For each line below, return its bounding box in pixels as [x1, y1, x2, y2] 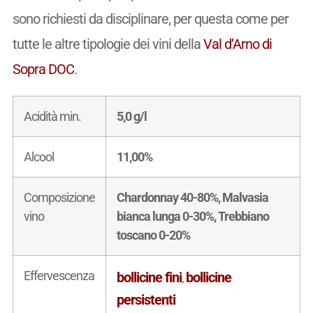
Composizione [23, 189, 95, 205]
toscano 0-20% [116, 227, 190, 242]
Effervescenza [23, 268, 94, 283]
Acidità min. [23, 108, 81, 124]
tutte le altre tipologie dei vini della [12, 35, 203, 52]
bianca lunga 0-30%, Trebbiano [116, 208, 269, 224]
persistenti [116, 291, 175, 308]
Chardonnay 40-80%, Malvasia [116, 189, 268, 205]
